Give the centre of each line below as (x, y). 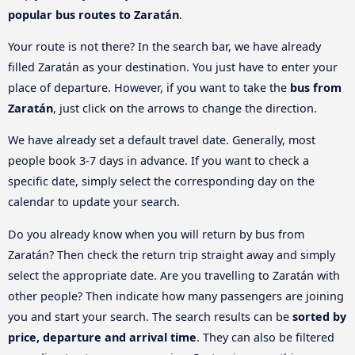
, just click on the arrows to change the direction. (185, 108)
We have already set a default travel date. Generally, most (162, 140)
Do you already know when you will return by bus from (156, 234)
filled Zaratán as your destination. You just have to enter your (173, 67)
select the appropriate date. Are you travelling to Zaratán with (174, 275)
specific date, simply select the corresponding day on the (161, 181)
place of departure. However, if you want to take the (149, 87)
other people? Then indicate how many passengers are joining (176, 296)
